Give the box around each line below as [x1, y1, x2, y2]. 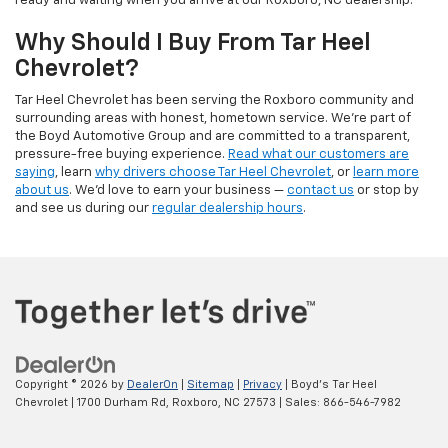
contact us [287, 184, 354, 198]
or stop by [354, 184, 419, 198]
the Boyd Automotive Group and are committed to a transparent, [15, 130, 410, 144]
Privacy [243, 378, 282, 390]
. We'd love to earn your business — [69, 184, 287, 198]
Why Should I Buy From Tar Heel [15, 31, 371, 56]
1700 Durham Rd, [74, 396, 169, 408]
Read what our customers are [228, 148, 409, 162]
